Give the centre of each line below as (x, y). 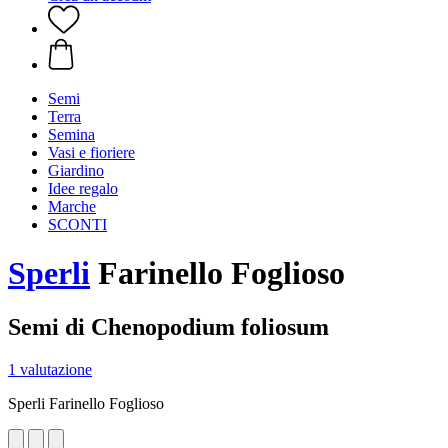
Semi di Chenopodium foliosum (168, 326)
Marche (72, 206)
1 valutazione (50, 369)
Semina (71, 134)
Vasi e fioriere (91, 152)
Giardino (76, 170)
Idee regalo (83, 188)
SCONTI (77, 224)
